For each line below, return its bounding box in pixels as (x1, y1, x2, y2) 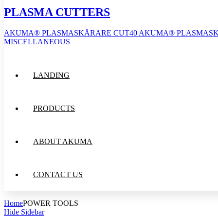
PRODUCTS (33, 104, 75, 112)
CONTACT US (33, 170, 83, 179)
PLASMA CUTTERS (4, 6, 110, 18)
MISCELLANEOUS (4, 37, 70, 46)
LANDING (33, 71, 70, 79)
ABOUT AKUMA (33, 137, 92, 145)
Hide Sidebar (4, 207, 44, 216)
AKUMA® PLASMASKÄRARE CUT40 (4, 28, 137, 37)
